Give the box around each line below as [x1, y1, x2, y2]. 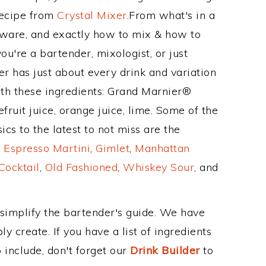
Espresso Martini [4, 141, 90, 155]
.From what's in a [126, 8, 215, 22]
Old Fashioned [45, 160, 118, 174]
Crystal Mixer [57, 8, 127, 22]
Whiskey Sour [123, 160, 194, 174]
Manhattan [135, 141, 190, 155]
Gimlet [96, 141, 129, 155]
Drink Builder [130, 243, 200, 257]
